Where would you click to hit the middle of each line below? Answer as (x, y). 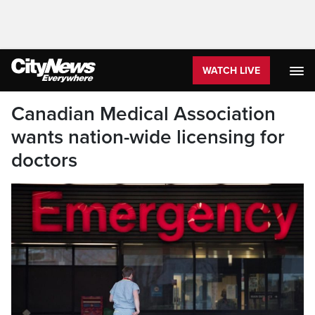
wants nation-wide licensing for (148, 137)
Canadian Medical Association (143, 114)
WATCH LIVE (231, 71)
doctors (44, 160)
